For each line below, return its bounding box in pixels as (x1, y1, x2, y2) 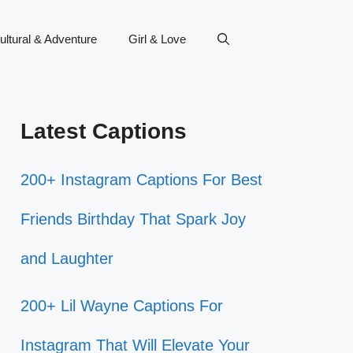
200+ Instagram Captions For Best (20, 171, 262, 188)
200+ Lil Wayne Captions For (20, 297, 223, 314)
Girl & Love (128, 32, 186, 46)
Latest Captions (20, 119, 187, 143)
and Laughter (20, 250, 113, 267)
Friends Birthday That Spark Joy (20, 210, 246, 228)
